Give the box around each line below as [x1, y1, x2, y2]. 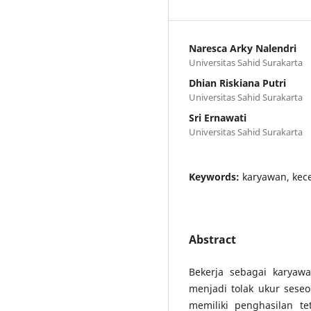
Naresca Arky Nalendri [189, 41, 296, 55]
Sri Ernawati [189, 110, 246, 124]
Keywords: [189, 169, 242, 183]
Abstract [189, 231, 236, 247]
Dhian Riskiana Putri [189, 76, 286, 90]
